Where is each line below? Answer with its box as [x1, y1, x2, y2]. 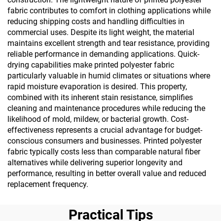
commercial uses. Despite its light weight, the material [7, 28, 194, 37]
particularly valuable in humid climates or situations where [7, 71, 210, 80]
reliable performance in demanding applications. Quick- [7, 49, 199, 59]
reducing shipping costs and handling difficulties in [7, 17, 184, 26]
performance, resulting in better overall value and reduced [7, 169, 206, 178]
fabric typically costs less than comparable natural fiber [7, 147, 200, 156]
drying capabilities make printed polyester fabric [7, 60, 174, 70]
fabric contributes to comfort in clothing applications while [7, 6, 211, 15]
